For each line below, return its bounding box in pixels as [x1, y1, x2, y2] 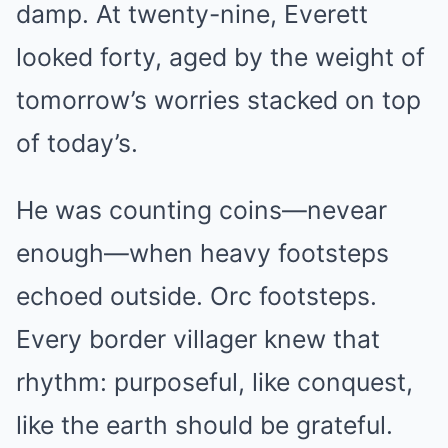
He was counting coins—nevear [16, 194, 387, 225]
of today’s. [16, 127, 138, 158]
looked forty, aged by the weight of [16, 41, 425, 72]
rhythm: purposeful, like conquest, [16, 366, 413, 397]
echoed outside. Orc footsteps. [16, 280, 377, 311]
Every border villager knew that [16, 323, 380, 354]
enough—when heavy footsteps [16, 237, 389, 268]
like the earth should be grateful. [16, 409, 393, 440]
